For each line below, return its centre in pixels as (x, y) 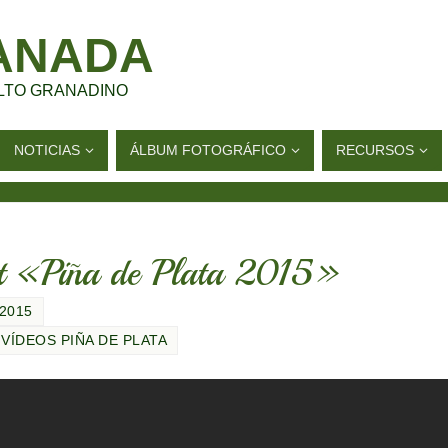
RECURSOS (375, 150)
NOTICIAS (47, 150)
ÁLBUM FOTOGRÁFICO (208, 150)
